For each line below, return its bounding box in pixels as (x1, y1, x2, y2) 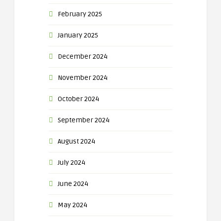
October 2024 (58, 95, 99, 103)
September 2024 (58, 116, 110, 124)
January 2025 (58, 31, 98, 39)
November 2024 (58, 74, 108, 82)
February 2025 (58, 10, 102, 18)
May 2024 (58, 201, 87, 209)
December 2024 (58, 52, 108, 61)
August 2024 (58, 137, 95, 146)
